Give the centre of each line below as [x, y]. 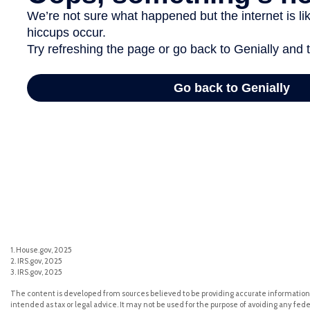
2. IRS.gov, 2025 [36, 261]
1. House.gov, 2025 [41, 250]
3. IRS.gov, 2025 [36, 272]
